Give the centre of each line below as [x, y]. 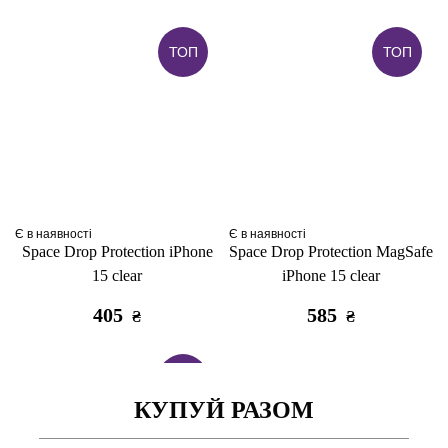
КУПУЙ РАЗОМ [224, 409]
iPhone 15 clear [331, 275]
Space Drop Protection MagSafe [331, 251]
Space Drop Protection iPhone [117, 251]
